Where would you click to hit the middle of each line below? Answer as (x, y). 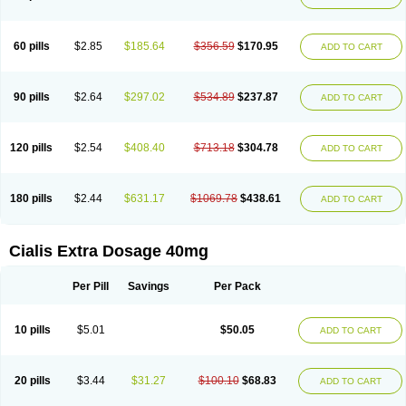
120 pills (31, 148)
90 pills (31, 97)
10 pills (32, 330)
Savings (148, 286)
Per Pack (237, 286)
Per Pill (91, 286)
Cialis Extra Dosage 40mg (109, 251)
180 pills (31, 198)
